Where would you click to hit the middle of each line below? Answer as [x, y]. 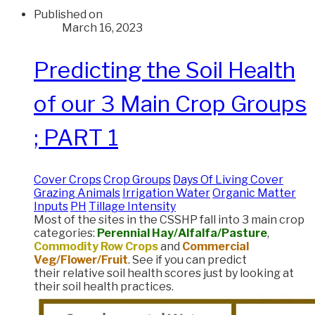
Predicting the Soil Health [165, 70]
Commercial [216, 247]
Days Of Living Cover [228, 180]
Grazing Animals [77, 193]
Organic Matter [254, 193]
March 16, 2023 [102, 28]
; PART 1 [76, 137]
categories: [65, 233]
